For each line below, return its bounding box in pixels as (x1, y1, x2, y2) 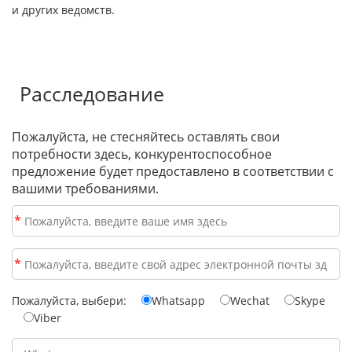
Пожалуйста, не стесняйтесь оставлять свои (12, 128, 280, 146)
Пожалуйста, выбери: (12, 293, 126, 309)
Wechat (230, 293, 269, 309)
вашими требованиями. (12, 180, 159, 198)
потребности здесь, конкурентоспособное (12, 145, 272, 163)
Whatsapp (152, 293, 205, 309)
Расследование (20, 80, 164, 108)
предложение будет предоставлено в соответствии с (12, 163, 334, 181)
